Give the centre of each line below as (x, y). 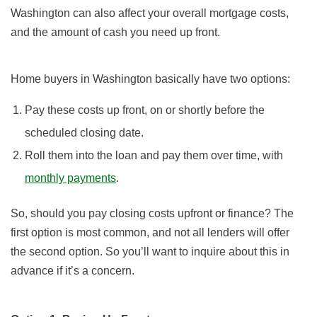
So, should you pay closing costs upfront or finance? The (152, 214)
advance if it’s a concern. (73, 271)
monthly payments (70, 178)
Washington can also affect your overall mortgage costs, (150, 13)
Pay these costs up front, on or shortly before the (145, 110)
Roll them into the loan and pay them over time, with (154, 156)
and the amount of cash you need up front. (115, 33)
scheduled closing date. (84, 133)
